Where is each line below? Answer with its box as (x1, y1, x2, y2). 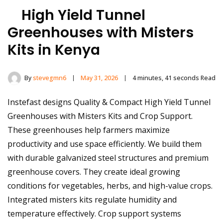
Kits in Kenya (7, 40, 100, 60)
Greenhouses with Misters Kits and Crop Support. (7, 111, 193, 122)
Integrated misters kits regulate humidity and (7, 194, 177, 206)
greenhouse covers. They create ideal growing (7, 166, 180, 178)
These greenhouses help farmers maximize (7, 124, 170, 136)
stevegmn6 (33, 74, 66, 83)
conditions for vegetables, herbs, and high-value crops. (7, 180, 213, 192)
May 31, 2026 (81, 74, 118, 83)
